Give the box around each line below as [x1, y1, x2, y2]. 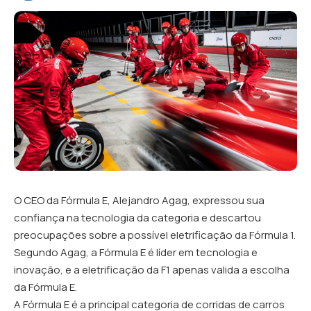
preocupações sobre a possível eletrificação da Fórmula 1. [14, 227, 296, 242]
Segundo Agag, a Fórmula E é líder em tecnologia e [14, 244, 258, 260]
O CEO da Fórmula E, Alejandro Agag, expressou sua [14, 192, 264, 208]
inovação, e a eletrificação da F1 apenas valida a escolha [14, 262, 289, 277]
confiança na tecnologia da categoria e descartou [14, 210, 261, 225]
